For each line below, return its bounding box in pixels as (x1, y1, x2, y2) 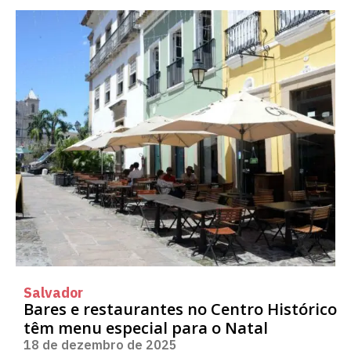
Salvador (24, 281, 83, 303)
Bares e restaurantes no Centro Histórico (24, 298, 337, 320)
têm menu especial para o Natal (24, 317, 268, 338)
